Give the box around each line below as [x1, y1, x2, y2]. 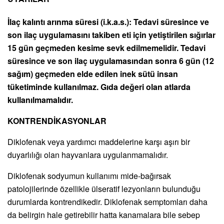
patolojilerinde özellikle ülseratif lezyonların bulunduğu [7, 182, 200, 194]
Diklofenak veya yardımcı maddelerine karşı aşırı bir [7, 135, 190, 147]
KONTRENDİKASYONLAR [7, 114, 106, 126]
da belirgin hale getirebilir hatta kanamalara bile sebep [7, 208, 200, 220]
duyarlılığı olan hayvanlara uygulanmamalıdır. [7, 148, 168, 160]
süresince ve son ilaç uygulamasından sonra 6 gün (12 [7, 54, 214, 66]
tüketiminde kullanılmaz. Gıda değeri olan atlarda [7, 80, 190, 92]
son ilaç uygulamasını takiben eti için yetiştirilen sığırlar [7, 28, 215, 40]
